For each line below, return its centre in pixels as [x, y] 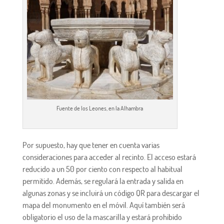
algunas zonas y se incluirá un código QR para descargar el [111, 193]
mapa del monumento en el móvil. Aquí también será [103, 205]
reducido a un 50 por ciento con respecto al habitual [102, 169]
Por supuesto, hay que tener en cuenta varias [91, 145]
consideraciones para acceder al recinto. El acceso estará [109, 157]
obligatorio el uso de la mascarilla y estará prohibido [102, 217]
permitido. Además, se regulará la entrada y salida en [103, 181]
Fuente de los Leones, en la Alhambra [100, 108]
